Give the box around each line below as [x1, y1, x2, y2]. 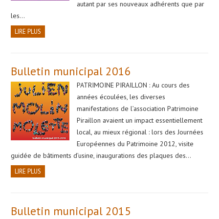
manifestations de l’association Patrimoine [77, 104, 199, 113]
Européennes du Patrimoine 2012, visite [77, 139, 194, 148]
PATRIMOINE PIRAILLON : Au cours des [77, 80, 190, 89]
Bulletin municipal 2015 [11, 203, 131, 218]
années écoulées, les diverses [77, 92, 166, 101]
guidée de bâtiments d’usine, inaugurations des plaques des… [11, 151, 192, 160]
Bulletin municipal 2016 [11, 64, 131, 78]
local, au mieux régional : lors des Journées [77, 127, 204, 136]
